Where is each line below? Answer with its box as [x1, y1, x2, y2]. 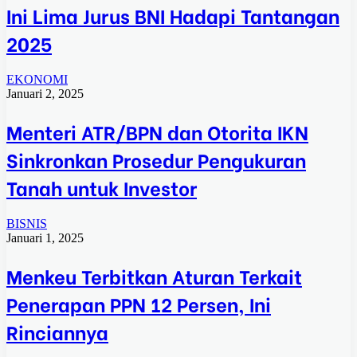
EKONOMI [6, 73, 68, 87]
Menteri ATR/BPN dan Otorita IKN [6, 117, 308, 146]
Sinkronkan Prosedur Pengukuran [6, 145, 306, 174]
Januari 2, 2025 [6, 87, 84, 101]
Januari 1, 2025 [6, 230, 84, 245]
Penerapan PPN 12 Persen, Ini [6, 288, 271, 317]
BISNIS [6, 216, 47, 230]
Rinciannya [6, 316, 108, 345]
